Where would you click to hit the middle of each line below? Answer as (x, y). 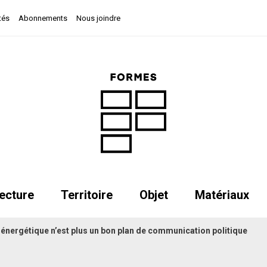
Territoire (86, 195)
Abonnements (43, 18)
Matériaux (222, 195)
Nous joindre (98, 18)
